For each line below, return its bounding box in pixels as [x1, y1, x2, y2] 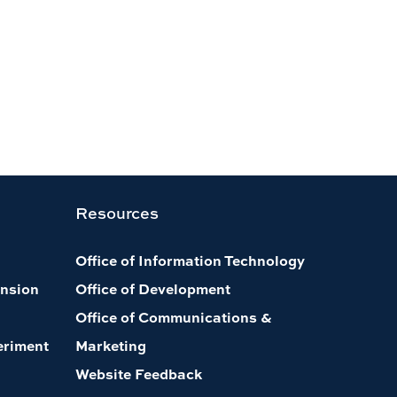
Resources [74, 202, 159, 225]
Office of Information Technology [74, 250, 305, 271]
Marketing [74, 335, 146, 356]
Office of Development [74, 278, 230, 300]
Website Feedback [74, 363, 202, 385]
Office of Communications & [74, 307, 272, 328]
